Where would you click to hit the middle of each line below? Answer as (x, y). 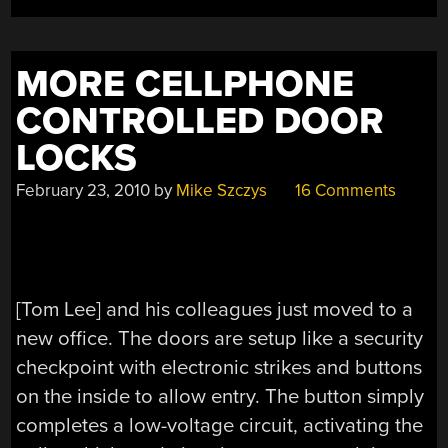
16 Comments (344, 191)
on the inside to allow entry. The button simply (220, 396)
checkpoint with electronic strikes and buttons (219, 367)
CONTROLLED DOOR (200, 122)
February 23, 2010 (83, 191)
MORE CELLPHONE (185, 85)
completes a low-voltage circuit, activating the (220, 425)
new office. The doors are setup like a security (220, 338)
